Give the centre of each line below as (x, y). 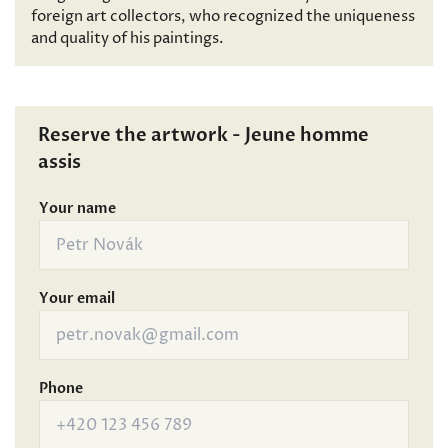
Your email (77, 298)
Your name (77, 208)
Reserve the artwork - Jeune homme (203, 135)
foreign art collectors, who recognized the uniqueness (223, 16)
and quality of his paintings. (127, 38)
